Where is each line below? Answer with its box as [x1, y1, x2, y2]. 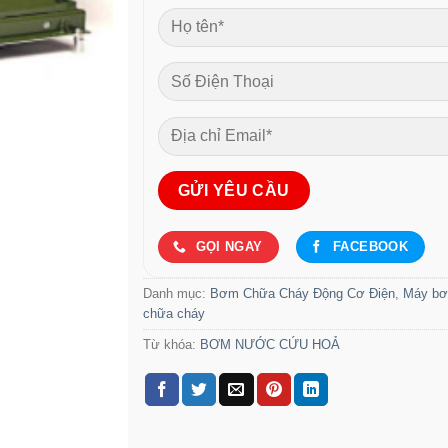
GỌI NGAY [195, 239, 263, 255]
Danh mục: [143, 286, 211, 302]
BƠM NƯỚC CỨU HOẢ [200, 337, 341, 353]
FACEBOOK [333, 239, 409, 255]
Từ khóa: [143, 337, 201, 353]
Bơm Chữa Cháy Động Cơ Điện [210, 286, 396, 302]
